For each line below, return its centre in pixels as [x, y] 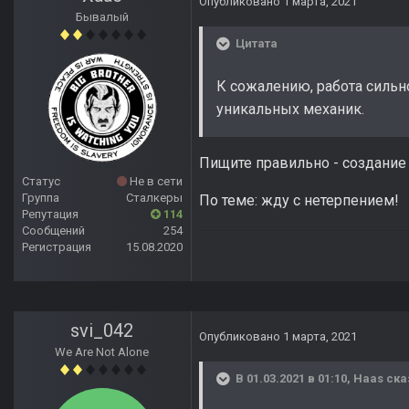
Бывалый [102, 17]
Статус [41, 182]
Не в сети [155, 182]
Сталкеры [154, 198]
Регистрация [57, 247]
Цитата [255, 44]
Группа [41, 198]
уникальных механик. [290, 110]
